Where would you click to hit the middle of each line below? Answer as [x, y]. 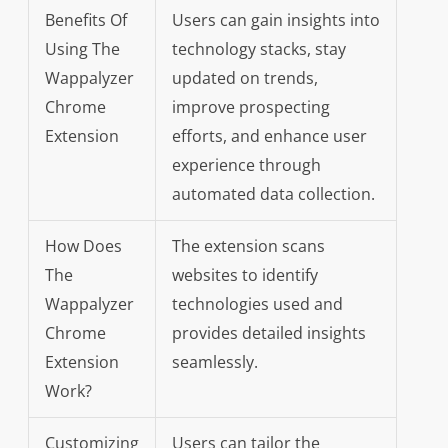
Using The [82, 49]
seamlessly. [214, 362]
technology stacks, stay [258, 49]
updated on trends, [244, 78]
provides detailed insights [268, 333]
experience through [246, 165]
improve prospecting [250, 107]
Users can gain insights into [275, 20]
